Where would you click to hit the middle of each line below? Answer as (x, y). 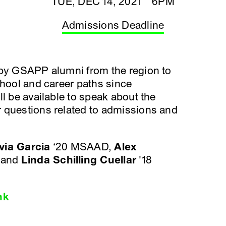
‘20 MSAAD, (82, 147)
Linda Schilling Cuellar (79, 160)
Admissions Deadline (113, 25)
